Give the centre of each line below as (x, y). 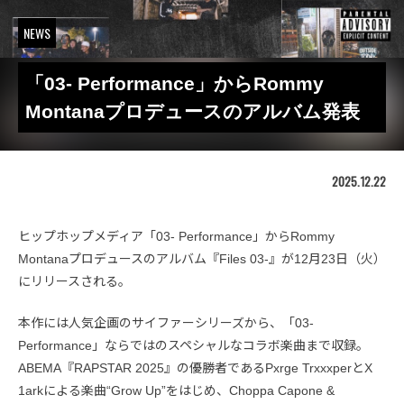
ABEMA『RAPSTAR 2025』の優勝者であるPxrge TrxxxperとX (195, 368)
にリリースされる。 (74, 281)
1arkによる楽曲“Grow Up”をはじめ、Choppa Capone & (176, 390)
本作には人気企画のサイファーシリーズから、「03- (166, 323)
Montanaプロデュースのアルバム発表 (193, 111)
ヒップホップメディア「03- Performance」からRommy (176, 236)
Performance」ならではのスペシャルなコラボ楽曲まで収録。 (193, 345)
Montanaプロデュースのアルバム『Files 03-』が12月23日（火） (202, 259)
